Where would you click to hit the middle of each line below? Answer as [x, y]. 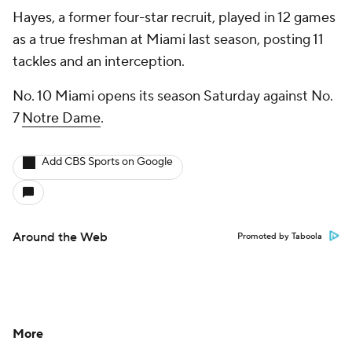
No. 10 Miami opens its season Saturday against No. [173, 96]
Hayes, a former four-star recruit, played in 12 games [174, 18]
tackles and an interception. [99, 62]
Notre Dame [61, 118]
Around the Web [60, 237]
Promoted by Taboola [280, 236]
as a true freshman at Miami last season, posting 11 [168, 40]
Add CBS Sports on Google [107, 162]
